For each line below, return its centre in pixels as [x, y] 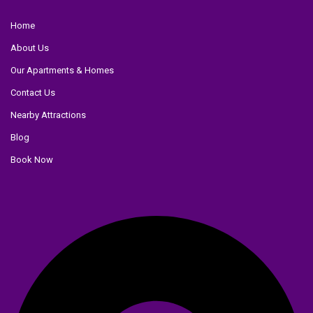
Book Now [32, 160]
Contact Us [33, 93]
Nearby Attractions [49, 115]
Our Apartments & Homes [63, 71]
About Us [30, 48]
